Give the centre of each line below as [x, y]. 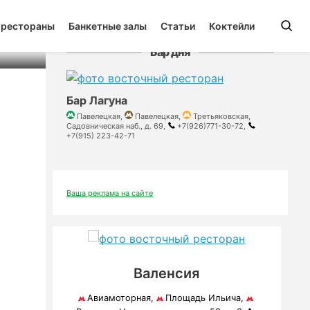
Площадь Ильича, [206, 298]
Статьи [178, 26]
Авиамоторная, [121, 298]
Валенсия [167, 274]
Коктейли [232, 26]
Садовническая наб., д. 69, [117, 126]
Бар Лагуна [97, 100]
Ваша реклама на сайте [110, 193]
